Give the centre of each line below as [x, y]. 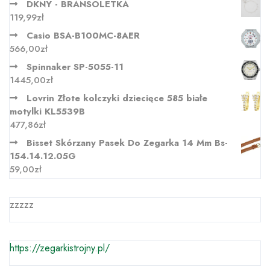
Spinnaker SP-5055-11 [75, 67]
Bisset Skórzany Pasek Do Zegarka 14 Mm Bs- [127, 143]
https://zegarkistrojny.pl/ [60, 248]
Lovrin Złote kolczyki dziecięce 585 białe [117, 98]
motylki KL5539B [47, 111]
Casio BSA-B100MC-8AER [83, 36]
